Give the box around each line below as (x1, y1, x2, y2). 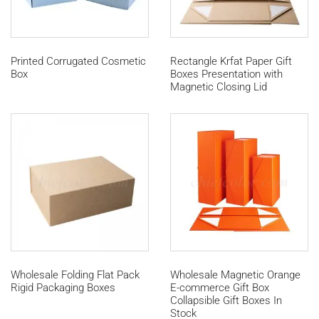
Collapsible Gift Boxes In (170, 294, 282, 308)
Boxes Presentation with (170, 68, 283, 81)
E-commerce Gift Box (170, 281, 269, 295)
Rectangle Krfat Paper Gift (170, 55, 292, 68)
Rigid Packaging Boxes (11, 281, 115, 295)
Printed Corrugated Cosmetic (11, 55, 146, 68)
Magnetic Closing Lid (170, 80, 267, 94)
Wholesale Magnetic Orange (170, 268, 300, 282)
